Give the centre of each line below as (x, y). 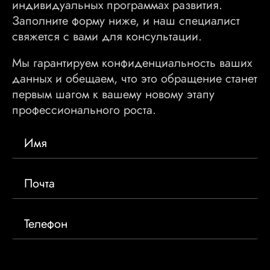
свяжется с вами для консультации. (107, 36)
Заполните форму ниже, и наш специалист (126, 21)
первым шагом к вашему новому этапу (113, 94)
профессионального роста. (84, 110)
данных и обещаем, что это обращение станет (135, 79)
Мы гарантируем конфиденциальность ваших (132, 63)
